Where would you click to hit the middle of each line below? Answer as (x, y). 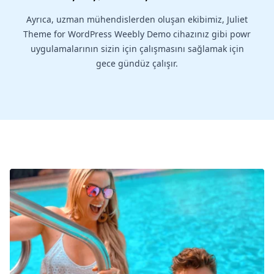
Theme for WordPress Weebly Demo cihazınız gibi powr (137, 34)
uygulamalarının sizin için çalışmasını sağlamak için (137, 49)
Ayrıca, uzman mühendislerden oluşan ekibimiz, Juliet (137, 20)
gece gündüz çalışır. (137, 64)
